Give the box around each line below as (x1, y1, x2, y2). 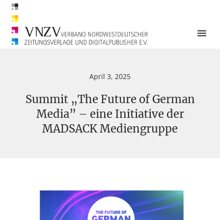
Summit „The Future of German (25, 92, 195, 106)
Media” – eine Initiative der (36, 107, 184, 121)
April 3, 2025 (89, 71, 131, 81)
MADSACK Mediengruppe (42, 121, 178, 136)
